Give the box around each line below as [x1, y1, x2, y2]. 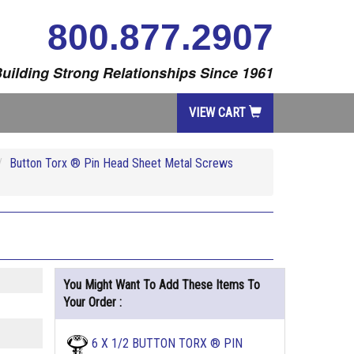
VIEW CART [189, 105, 249, 120]
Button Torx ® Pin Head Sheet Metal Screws [9, 156, 233, 171]
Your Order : [62, 295, 122, 310]
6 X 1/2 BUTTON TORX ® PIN [91, 336, 243, 351]
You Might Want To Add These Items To [62, 277, 260, 292]
